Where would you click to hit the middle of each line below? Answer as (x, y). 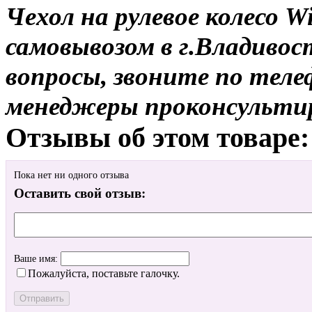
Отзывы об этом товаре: (157, 138)
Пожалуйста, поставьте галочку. (104, 274)
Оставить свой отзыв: (80, 194)
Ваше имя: (37, 259)
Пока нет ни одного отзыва (71, 175)
